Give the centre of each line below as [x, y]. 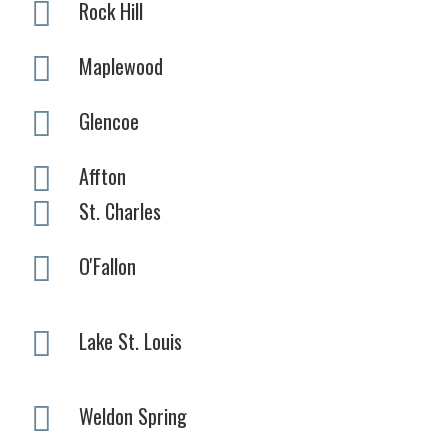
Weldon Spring [133, 415]
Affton [102, 175]
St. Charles [120, 210]
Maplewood [121, 65]
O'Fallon [107, 265]
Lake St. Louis [130, 340]
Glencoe [109, 120]
